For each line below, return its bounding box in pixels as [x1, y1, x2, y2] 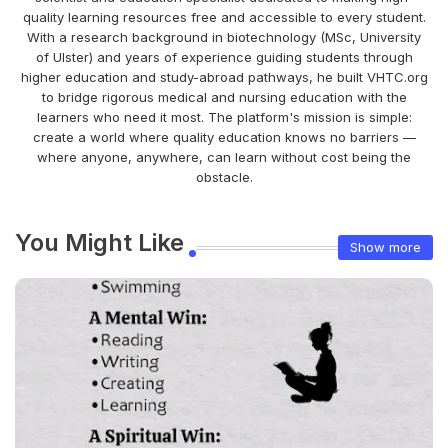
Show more [350, 239, 421, 256]
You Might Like [15, 227, 184, 257]
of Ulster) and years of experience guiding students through [35, 48, 413, 65]
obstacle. [195, 168, 253, 185]
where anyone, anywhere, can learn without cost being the [37, 148, 411, 165]
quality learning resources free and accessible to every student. [22, 8, 426, 25]
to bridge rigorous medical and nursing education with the [41, 88, 407, 105]
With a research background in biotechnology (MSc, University [27, 28, 421, 45]
